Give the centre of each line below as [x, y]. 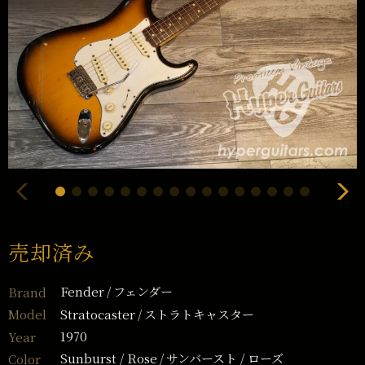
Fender [82, 292]
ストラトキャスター [199, 314]
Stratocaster [98, 314]
